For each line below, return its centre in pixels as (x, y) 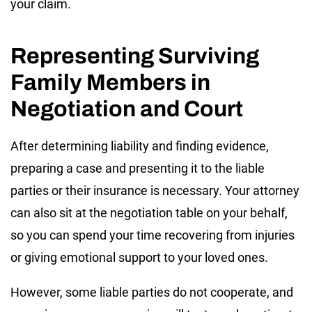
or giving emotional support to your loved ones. (139, 257)
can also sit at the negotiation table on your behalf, (149, 212)
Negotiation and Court (127, 109)
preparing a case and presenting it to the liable (138, 168)
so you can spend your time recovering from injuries (153, 235)
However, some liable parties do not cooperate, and (152, 292)
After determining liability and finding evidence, (140, 146)
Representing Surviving (135, 56)
